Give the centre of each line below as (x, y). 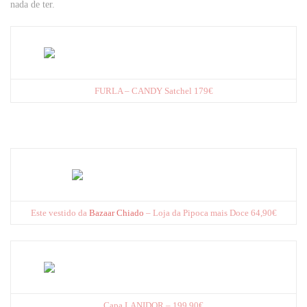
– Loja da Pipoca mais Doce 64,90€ (210, 212)
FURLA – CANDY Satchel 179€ (153, 91)
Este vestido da (60, 212)
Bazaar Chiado (116, 212)
